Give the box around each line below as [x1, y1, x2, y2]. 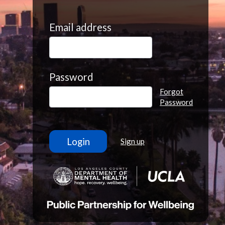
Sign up [120, 137, 145, 146]
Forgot [160, 87, 184, 96]
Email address [49, 21, 112, 34]
